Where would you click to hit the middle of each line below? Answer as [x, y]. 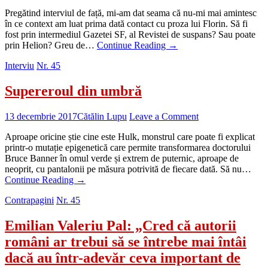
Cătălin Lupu [102, 117]
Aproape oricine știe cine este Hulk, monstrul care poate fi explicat [130, 137]
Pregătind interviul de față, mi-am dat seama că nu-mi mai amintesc [131, 13]
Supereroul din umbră [73, 91]
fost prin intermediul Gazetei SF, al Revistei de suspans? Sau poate [130, 35]
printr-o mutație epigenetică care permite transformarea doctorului [128, 148]
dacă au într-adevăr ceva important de [123, 258]
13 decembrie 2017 [41, 117]
